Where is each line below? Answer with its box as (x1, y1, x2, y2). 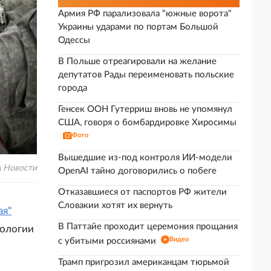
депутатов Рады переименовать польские (58, 70, 234, 79)
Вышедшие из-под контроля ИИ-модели (58, 153, 232, 162)
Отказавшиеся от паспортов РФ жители (58, 188, 227, 197)
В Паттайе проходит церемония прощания (58, 222, 238, 231)
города (58, 83, 87, 93)
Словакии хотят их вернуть (58, 201, 172, 210)
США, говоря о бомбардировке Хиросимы (58, 118, 237, 127)
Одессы (58, 36, 90, 45)
